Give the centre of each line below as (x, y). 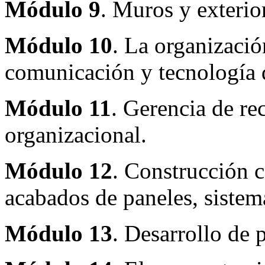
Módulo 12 (59, 170)
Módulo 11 (58, 108)
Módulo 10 (59, 45)
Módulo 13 (59, 233)
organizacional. (76, 134)
